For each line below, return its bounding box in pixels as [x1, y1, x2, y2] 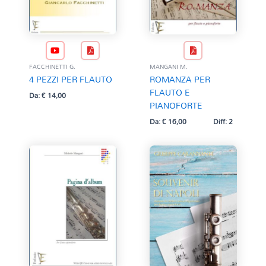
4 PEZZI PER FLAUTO [28, 71, 112, 88]
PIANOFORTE [149, 97, 202, 114]
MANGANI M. [149, 61, 188, 73]
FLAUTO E [149, 84, 190, 101]
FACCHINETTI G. [28, 61, 75, 73]
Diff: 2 [213, 113, 233, 128]
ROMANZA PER [149, 71, 210, 88]
